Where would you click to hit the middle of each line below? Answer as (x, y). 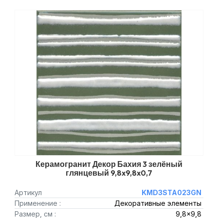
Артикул (28, 192)
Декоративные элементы (158, 203)
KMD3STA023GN (171, 192)
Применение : (38, 203)
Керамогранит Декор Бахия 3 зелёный (109, 164)
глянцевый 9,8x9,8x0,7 (109, 173)
